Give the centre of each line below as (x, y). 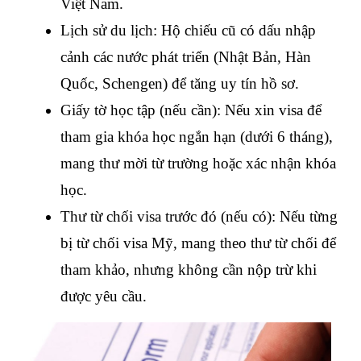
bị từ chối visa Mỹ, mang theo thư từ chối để (198, 243)
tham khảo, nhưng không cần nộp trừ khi (189, 270)
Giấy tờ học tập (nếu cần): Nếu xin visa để (191, 110)
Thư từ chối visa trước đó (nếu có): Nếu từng (199, 217)
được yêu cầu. (104, 297)
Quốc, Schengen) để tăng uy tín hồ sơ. (180, 84)
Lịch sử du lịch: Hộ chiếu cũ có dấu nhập (188, 31)
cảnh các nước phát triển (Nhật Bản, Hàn (186, 57)
